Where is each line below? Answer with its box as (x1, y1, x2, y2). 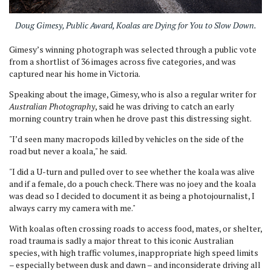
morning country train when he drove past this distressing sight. (9, 112, 253, 124)
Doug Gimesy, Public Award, (15, 19, 116, 31)
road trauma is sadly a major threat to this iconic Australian (9, 234, 233, 246)
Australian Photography (9, 100, 95, 112)
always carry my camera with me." (9, 201, 135, 214)
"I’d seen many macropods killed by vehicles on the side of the (9, 132, 244, 145)
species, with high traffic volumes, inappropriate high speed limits (9, 246, 258, 258)
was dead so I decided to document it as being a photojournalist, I (9, 189, 255, 201)
